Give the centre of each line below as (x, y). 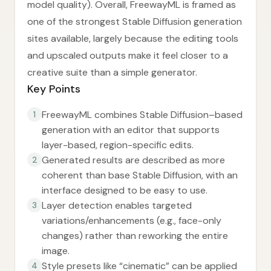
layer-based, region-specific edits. (118, 145)
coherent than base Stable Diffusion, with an (140, 175)
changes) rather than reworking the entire (135, 236)
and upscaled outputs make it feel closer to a (128, 55)
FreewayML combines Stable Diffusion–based (142, 115)
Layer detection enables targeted (117, 205)
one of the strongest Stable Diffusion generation (135, 21)
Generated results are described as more (133, 160)
